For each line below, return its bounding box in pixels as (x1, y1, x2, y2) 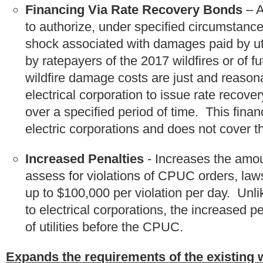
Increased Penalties (25, 151, 144, 166)
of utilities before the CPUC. (25, 219, 183, 234)
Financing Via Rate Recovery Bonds (25, 2, 242, 17)
